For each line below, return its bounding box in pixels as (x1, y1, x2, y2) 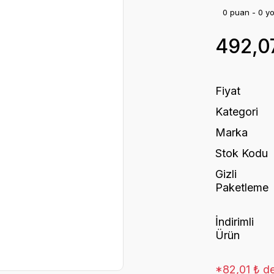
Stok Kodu (215, 147, 268, 160)
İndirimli (215, 215, 254, 228)
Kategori (215, 105, 258, 118)
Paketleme (215, 181, 268, 194)
